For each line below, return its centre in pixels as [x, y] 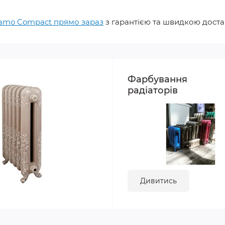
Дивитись [158, 181]
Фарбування [157, 79]
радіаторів [153, 90]
